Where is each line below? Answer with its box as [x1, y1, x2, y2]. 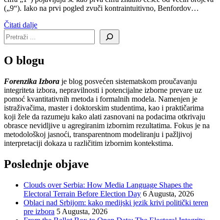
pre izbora [24, 207, 55, 216]
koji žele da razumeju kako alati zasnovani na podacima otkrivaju [4, 112, 205, 121]
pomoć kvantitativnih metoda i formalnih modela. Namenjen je [4, 95, 197, 104]
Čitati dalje [4, 21, 37, 29]
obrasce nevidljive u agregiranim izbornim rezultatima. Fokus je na [4, 121, 210, 130]
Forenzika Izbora [4, 77, 59, 86]
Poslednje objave [4, 158, 89, 171]
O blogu [4, 54, 44, 67]
